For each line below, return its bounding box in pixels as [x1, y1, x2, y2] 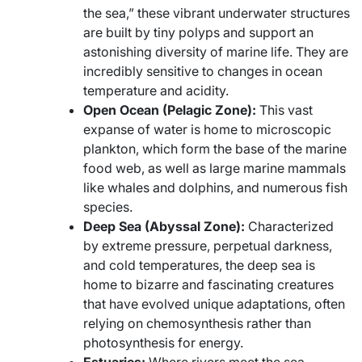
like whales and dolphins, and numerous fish [83, 179, 347, 196]
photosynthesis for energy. [83, 334, 243, 351]
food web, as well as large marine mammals [83, 159, 346, 176]
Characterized [245, 217, 334, 234]
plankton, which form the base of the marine [83, 140, 347, 157]
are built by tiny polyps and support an [83, 23, 314, 40]
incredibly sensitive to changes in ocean [83, 62, 322, 79]
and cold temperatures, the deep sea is [83, 256, 315, 273]
